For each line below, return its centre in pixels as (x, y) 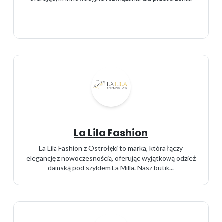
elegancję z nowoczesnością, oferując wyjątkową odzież (111, 158)
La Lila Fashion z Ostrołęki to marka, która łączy (111, 148)
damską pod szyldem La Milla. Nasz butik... (111, 168)
